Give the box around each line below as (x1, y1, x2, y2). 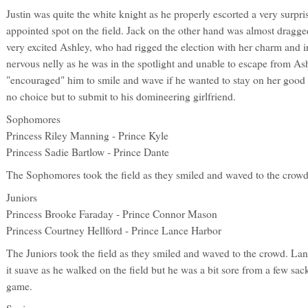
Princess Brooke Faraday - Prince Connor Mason (6, 206, 217, 221)
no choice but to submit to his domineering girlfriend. (6, 89, 236, 103)
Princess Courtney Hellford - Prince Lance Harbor (6, 223, 221, 237)
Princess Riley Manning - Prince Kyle (6, 128, 168, 142)
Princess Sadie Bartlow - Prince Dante (6, 144, 169, 159)
